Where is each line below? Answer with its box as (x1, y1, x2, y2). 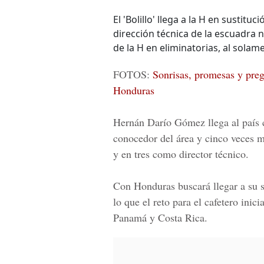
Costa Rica (158, 210, 204, 225)
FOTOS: (113, 67, 153, 81)
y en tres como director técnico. (113, 147, 249, 161)
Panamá (113, 210, 147, 225)
